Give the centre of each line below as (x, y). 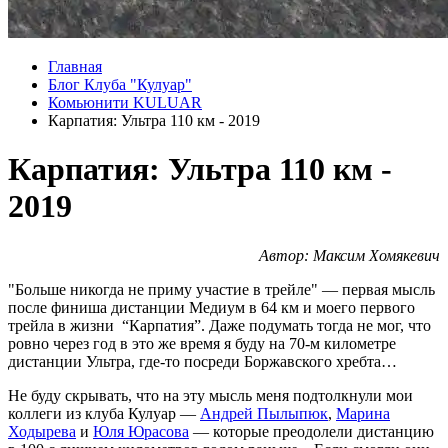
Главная (75, 66)
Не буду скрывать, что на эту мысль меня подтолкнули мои (210, 395)
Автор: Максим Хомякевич (349, 255)
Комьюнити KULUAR (125, 102)
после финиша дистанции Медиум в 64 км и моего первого (211, 307)
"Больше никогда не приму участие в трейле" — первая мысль (221, 289)
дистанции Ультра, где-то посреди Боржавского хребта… (202, 361)
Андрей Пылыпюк (264, 413)
